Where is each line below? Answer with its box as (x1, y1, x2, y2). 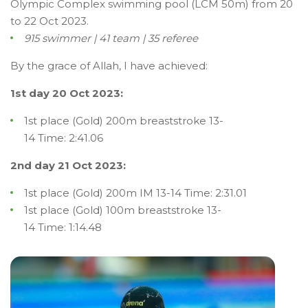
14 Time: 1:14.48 (24, 221, 102, 234)
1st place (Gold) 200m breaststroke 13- (24, 114, 223, 127)
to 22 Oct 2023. (10, 14, 89, 27)
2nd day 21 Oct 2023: (10, 159, 126, 172)
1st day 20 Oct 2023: (10, 87, 123, 100)
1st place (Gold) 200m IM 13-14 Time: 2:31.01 (24, 186, 247, 199)
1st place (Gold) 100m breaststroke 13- (24, 203, 221, 217)
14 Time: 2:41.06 (24, 131, 103, 144)
